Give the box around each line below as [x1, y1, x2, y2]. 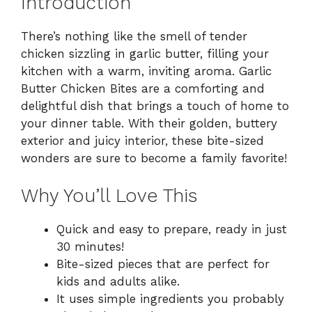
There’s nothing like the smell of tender [21, 29, 247, 43]
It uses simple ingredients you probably [56, 292, 284, 306]
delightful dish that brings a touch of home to [21, 98, 289, 113]
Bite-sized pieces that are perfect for [56, 257, 270, 272]
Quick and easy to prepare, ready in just [56, 222, 287, 237]
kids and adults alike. [56, 274, 180, 289]
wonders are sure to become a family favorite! [21, 150, 287, 165]
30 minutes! [56, 240, 124, 254]
